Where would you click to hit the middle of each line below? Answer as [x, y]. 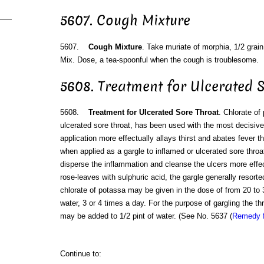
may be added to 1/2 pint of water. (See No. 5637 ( [146, 216]
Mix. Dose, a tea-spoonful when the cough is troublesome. [159, 60]
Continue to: [80, 254]
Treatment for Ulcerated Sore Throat [153, 113]
